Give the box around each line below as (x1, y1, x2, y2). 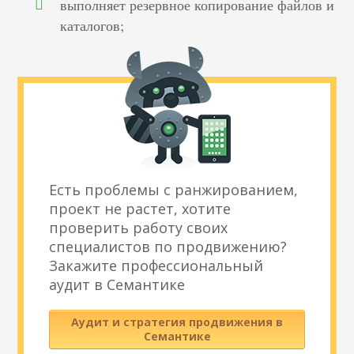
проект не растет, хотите (49, 199, 232, 219)
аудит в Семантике (49, 275, 186, 295)
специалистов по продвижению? (49, 237, 288, 257)
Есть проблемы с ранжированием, (49, 180, 299, 200)
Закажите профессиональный (49, 256, 264, 276)
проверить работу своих (49, 218, 228, 238)
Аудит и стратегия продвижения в (71, 314, 283, 330)
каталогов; (60, 16, 125, 36)
